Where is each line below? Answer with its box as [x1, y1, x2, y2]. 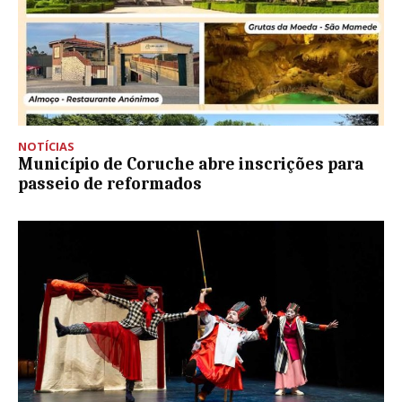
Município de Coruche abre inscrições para [18, 153, 363, 174]
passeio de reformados [18, 173, 202, 194]
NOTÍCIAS [18, 137, 74, 154]
